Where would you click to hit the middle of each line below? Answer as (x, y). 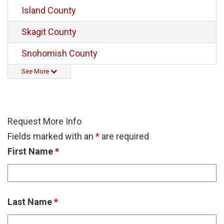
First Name (31, 151)
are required (124, 136)
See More (36, 71)
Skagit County (49, 31)
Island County (49, 10)
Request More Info (44, 121)
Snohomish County (59, 53)
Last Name (31, 201)
